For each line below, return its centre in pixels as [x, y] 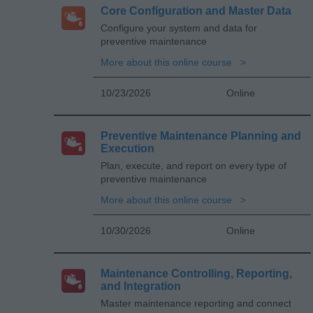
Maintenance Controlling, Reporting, [196, 273]
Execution [128, 148]
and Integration [141, 286]
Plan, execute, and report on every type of [194, 165]
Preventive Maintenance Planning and [201, 136]
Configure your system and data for [179, 28]
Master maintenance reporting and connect [196, 303]
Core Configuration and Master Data [196, 10]
